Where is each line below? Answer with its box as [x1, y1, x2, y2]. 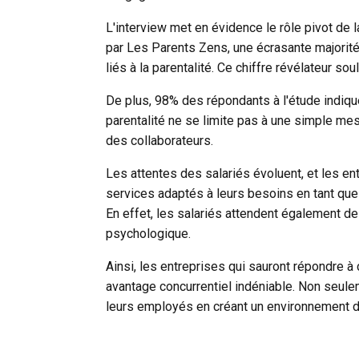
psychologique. [106, 225, 191, 241]
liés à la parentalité [106, 59, 212, 75]
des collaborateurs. [106, 132, 213, 148]
